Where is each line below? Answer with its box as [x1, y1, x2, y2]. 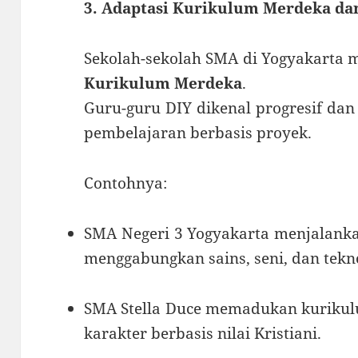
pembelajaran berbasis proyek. [84, 121, 312, 143]
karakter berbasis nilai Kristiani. [84, 322, 322, 344]
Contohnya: [84, 172, 168, 193]
